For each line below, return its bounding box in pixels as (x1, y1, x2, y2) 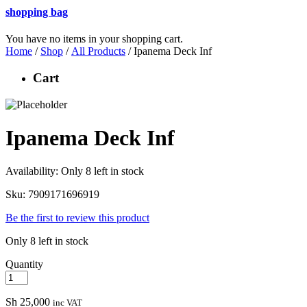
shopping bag (5, 5, 68, 18)
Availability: (5, 165, 61, 177)
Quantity (5, 258, 43, 271)
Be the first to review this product (5, 212, 149, 224)
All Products (71, 45, 125, 58)
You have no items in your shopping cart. (5, 33, 183, 45)
